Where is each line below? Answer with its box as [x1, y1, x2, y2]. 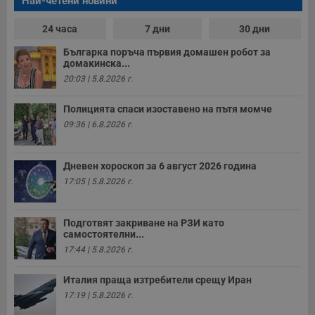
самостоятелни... [63, 229, 144, 240]
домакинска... [63, 58, 130, 70]
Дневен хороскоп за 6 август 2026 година [63, 160, 257, 172]
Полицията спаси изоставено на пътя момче [63, 103, 272, 115]
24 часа [42, 23, 78, 35]
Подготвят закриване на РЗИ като [63, 217, 224, 229]
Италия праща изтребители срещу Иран [63, 274, 252, 286]
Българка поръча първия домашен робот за [63, 46, 271, 58]
